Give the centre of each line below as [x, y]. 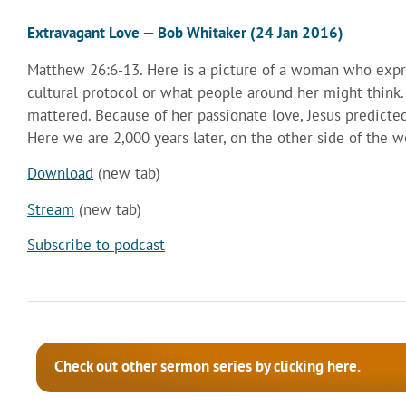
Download [60, 174]
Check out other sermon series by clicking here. [208, 367]
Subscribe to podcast [96, 244]
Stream [51, 209]
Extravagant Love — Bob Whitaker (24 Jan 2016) [185, 32]
